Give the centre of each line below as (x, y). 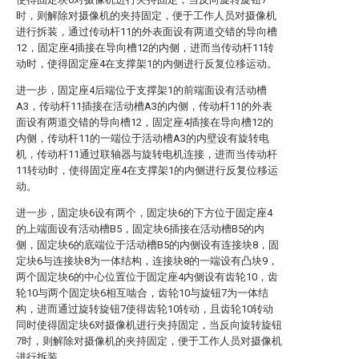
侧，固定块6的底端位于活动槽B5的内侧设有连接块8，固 (147, 245)
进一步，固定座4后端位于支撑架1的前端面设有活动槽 (141, 90)
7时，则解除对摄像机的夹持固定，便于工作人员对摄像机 (149, 341)
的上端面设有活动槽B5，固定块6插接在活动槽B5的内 (140, 229)
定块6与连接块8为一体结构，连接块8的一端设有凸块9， (147, 261)
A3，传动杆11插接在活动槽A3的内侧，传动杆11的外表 (144, 106)
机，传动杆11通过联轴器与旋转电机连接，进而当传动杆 (147, 154)
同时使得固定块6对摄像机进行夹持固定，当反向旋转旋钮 (149, 325)
